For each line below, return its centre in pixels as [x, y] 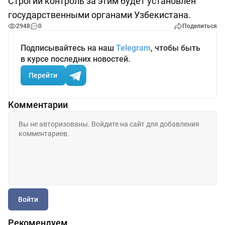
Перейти [43, 75]
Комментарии [38, 105]
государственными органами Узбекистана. [99, 15]
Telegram [133, 48]
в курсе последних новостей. [75, 59]
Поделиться [200, 26]
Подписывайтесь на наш [68, 48]
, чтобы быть [176, 48]
